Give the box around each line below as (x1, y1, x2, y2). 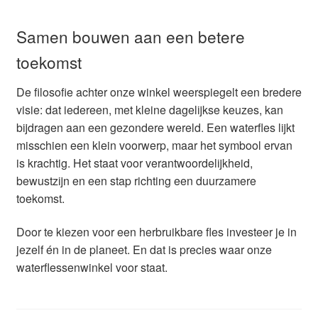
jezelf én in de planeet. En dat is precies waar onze (16, 241, 272, 258)
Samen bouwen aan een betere (16, 24, 245, 48)
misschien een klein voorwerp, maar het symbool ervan (16, 136, 292, 153)
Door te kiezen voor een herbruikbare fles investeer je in (16, 224, 297, 241)
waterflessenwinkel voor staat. (16, 259, 168, 276)
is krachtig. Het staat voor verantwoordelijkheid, (16, 154, 253, 171)
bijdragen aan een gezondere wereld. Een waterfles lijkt (16, 119, 295, 136)
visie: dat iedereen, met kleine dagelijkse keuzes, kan (16, 101, 283, 118)
